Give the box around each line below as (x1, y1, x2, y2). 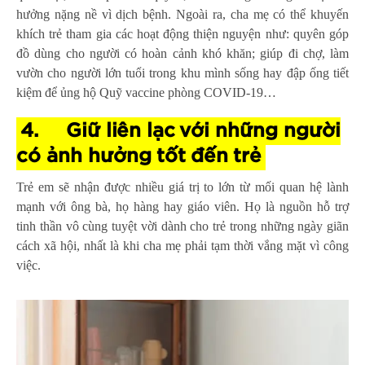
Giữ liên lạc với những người (65, 121, 341, 141)
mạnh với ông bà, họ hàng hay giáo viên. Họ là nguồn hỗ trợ (16, 199, 349, 213)
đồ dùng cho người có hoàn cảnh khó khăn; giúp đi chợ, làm (16, 46, 349, 60)
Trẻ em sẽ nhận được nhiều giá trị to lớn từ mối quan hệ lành (16, 179, 349, 194)
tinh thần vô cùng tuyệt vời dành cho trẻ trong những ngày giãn (16, 218, 349, 233)
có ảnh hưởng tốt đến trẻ (16, 146, 262, 166)
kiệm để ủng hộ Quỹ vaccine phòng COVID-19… (16, 85, 276, 99)
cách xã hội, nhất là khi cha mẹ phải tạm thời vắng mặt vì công (16, 238, 349, 253)
